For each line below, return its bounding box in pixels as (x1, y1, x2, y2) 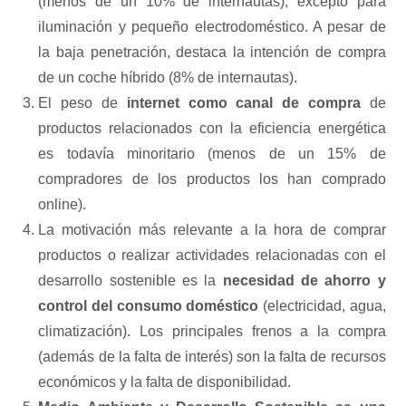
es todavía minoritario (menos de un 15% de (38, 145, 386, 161)
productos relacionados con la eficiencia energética (38, 120, 386, 136)
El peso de (38, 94, 127, 111)
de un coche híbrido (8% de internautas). (38, 69, 298, 85)
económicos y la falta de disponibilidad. (38, 373, 292, 390)
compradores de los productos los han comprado (38, 170, 386, 187)
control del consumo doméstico (38, 297, 259, 314)
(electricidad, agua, (258, 297, 386, 314)
